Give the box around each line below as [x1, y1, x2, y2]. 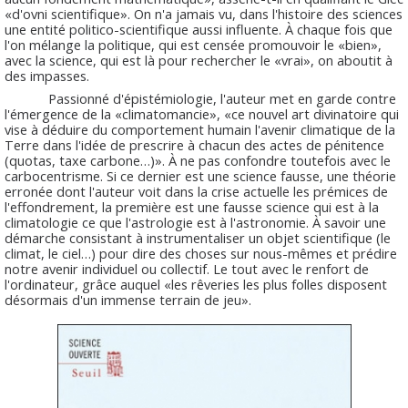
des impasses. [5, 66, 89, 85]
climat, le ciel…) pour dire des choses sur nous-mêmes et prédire [5, 243, 397, 262]
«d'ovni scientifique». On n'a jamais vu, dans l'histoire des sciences [5, 4, 403, 23]
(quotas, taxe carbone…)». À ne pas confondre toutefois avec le [5, 150, 391, 169]
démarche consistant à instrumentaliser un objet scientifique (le [5, 228, 391, 247]
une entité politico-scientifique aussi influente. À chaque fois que [5, 19, 393, 38]
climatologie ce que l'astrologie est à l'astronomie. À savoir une [5, 212, 386, 231]
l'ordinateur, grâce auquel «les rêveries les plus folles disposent [5, 274, 387, 293]
